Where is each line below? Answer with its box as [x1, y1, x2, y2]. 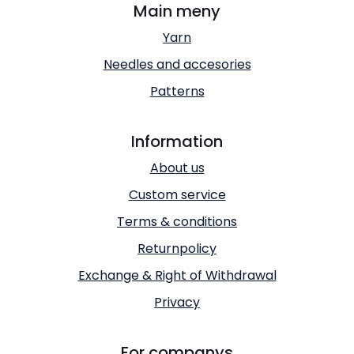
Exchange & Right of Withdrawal [77, 265, 277, 284]
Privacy [154, 292, 200, 311]
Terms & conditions [117, 212, 237, 231]
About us [149, 158, 205, 177]
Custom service [128, 185, 226, 204]
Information [131, 130, 223, 153]
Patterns [149, 81, 205, 100]
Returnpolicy [137, 239, 217, 258]
